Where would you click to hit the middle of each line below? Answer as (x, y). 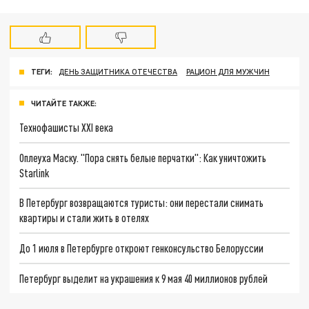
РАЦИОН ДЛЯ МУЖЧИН (228, 72)
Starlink (34, 172)
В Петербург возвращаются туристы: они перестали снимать (142, 203)
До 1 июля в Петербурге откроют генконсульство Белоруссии (142, 248)
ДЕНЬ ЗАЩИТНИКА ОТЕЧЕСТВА (118, 72)
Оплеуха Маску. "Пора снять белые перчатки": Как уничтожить (143, 157)
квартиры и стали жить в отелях (84, 218)
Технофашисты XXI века (67, 128)
